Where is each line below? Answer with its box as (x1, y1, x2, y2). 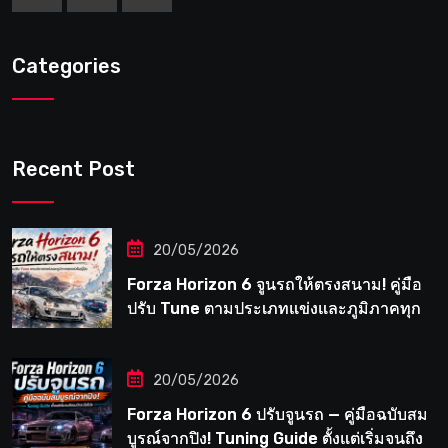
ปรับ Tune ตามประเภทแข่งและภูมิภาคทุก (127, 298, 421, 318)
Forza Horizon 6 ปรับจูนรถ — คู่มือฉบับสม (127, 404, 428, 424)
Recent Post (12, 156, 135, 181)
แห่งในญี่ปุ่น (127, 322, 210, 342)
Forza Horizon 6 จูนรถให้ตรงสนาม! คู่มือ (127, 274, 422, 294)
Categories (12, 53, 121, 78)
